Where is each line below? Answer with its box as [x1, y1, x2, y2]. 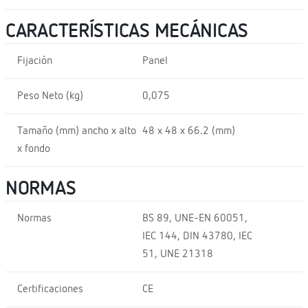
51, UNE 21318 [142, 249, 213, 261]
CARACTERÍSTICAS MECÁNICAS [5, 22, 248, 42]
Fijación [17, 56, 52, 67]
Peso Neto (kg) [17, 91, 83, 102]
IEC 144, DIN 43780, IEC [142, 231, 252, 243]
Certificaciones [17, 284, 83, 296]
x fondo [17, 144, 50, 155]
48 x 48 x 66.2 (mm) [142, 126, 235, 137]
